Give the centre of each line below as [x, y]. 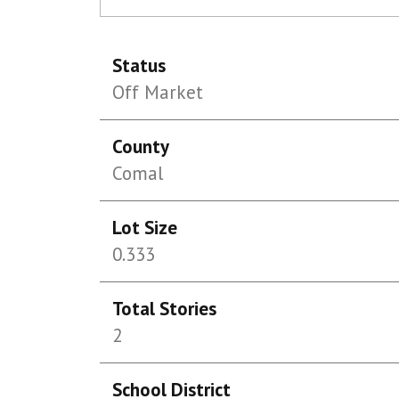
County [141, 147]
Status [139, 65]
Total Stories [165, 309]
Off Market [158, 92]
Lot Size [145, 228]
